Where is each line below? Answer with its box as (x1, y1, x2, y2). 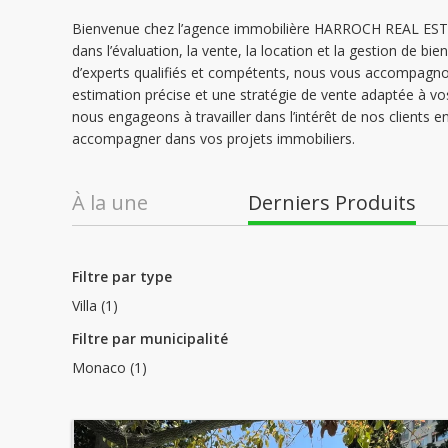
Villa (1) (72, 296, 118, 315)
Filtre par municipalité (72, 329, 228, 348)
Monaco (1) (72, 358, 147, 377)
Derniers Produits (248, 189, 416, 216)
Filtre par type (72, 267, 172, 286)
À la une (72, 189, 148, 216)
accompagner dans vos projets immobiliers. (72, 129, 355, 148)
